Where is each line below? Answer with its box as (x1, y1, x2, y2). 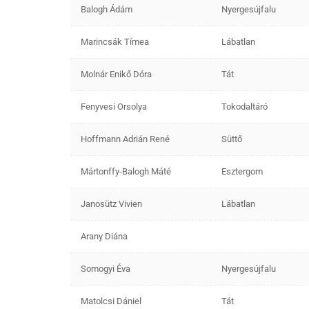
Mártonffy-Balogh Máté (81, 166, 171, 177)
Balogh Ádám (81, 3, 132, 14)
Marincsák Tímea (81, 36, 149, 47)
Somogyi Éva (81, 263, 130, 274)
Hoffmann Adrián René (81, 133, 170, 144)
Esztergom (221, 166, 263, 177)
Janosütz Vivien (81, 198, 142, 209)
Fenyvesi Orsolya (81, 101, 147, 112)
